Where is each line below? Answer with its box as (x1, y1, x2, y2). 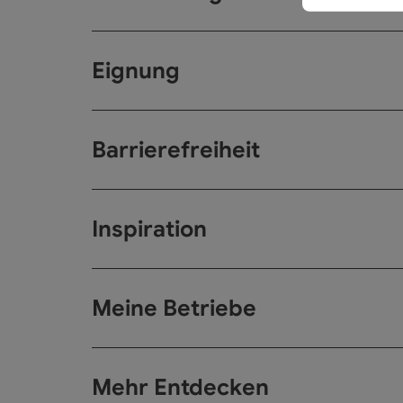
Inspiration (92, 215, 207, 244)
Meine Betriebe (92, 294, 256, 323)
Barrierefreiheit (92, 136, 260, 165)
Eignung (92, 57, 180, 85)
